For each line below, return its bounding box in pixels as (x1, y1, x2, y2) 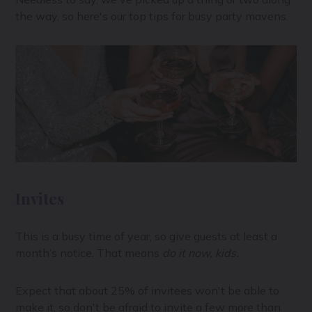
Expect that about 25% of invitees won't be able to (15, 283, 280, 297)
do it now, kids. (162, 245, 240, 260)
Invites (15, 187, 65, 209)
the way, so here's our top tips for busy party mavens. (15, 8, 289, 23)
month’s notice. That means (15, 245, 163, 260)
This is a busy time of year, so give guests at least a (15, 228, 278, 243)
